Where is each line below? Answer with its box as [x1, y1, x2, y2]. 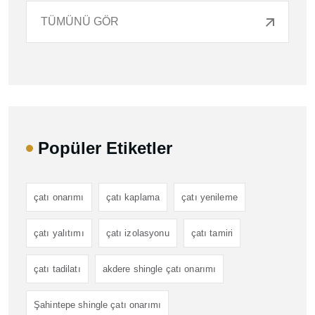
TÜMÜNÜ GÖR [41, 15, 119, 27]
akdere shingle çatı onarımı [102, 263, 217, 274]
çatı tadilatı [34, 263, 81, 274]
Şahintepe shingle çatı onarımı [34, 299, 161, 310]
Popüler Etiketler [38, 138, 172, 157]
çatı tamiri [191, 227, 233, 238]
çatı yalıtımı [34, 227, 84, 238]
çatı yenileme [181, 191, 238, 202]
